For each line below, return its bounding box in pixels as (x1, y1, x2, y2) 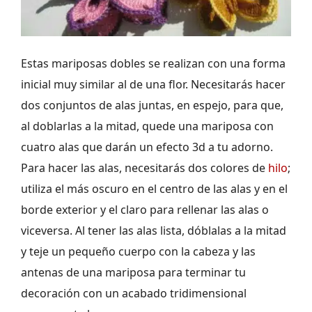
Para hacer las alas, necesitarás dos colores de (21, 159, 268, 175)
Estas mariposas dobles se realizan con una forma (21, 55, 286, 71)
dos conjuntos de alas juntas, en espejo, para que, (21, 97, 283, 113)
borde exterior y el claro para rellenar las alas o (21, 201, 269, 217)
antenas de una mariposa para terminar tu (21, 264, 246, 280)
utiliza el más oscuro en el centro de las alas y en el (21, 180, 288, 196)
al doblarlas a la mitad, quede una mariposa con (21, 118, 274, 134)
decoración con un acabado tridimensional (21, 285, 247, 301)
